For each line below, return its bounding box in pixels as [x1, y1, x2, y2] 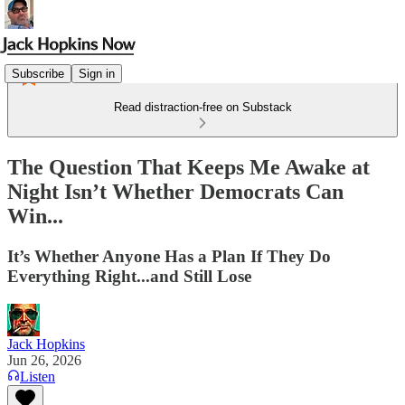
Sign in [79, 66, 115, 80]
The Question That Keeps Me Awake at [7, 155, 370, 179]
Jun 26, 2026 [7, 352, 81, 368]
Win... [7, 203, 63, 228]
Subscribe [12, 66, 64, 80]
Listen [20, 368, 55, 384]
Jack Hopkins [7, 335, 85, 352]
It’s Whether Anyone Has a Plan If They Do [7, 246, 331, 266]
